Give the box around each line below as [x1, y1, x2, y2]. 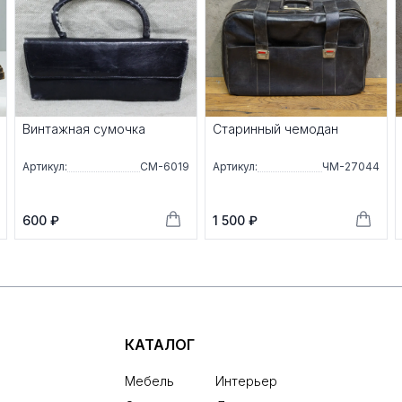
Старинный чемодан [213, 121, 338, 137]
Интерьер [214, 373, 277, 389]
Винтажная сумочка [22, 121, 145, 137]
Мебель [124, 373, 174, 389]
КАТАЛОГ [124, 336, 195, 354]
